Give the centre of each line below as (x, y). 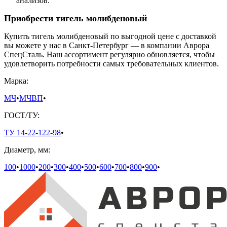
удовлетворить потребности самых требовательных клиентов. (111, 64)
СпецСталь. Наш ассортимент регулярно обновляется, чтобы (109, 55)
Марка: (16, 81)
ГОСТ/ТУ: (22, 116)
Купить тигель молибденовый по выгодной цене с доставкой (110, 36)
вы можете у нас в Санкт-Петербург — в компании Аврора (107, 46)
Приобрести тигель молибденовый (75, 18)
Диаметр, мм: (27, 150)
